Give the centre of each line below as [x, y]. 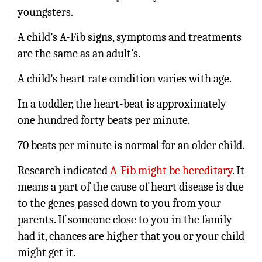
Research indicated [64, 170]
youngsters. [45, 12]
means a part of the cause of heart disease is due [131, 187]
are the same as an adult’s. [79, 53]
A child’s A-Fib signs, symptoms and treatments [130, 37]
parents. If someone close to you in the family [125, 219]
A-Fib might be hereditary [171, 170]
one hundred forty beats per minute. [104, 120]
